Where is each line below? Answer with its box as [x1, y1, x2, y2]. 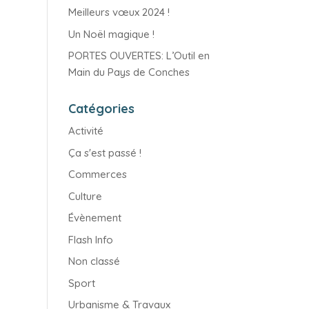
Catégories [68, 101, 134, 117]
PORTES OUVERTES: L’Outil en [68, 49, 210, 62]
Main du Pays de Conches [68, 66, 190, 79]
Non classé [68, 255, 120, 268]
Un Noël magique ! [68, 27, 154, 41]
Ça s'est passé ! [68, 146, 141, 159]
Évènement [68, 211, 121, 224]
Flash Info [68, 232, 113, 246]
